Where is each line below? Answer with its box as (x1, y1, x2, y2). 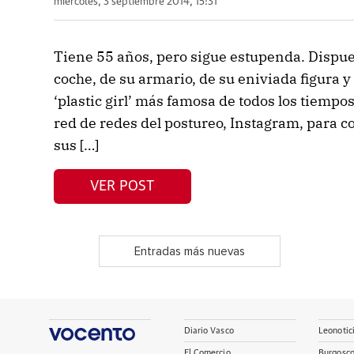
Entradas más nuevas (134, 245, 245, 258)
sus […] (53, 136, 99, 154)
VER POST (90, 179, 155, 194)
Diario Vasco (183, 326, 234, 335)
